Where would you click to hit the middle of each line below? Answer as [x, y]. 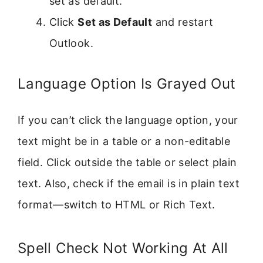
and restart [183, 22]
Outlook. [71, 43]
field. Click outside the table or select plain [127, 162]
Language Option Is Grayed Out [127, 83]
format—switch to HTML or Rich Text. [117, 204]
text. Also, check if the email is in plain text [129, 183]
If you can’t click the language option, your [128, 120]
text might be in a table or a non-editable [124, 141]
